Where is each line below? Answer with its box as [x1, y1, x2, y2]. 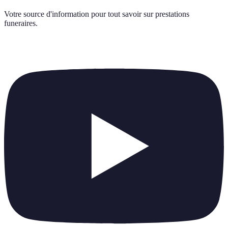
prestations [155, 9, 189, 18]
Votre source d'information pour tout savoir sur [4, 9, 153, 18]
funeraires [4, 18, 36, 27]
